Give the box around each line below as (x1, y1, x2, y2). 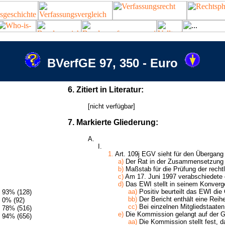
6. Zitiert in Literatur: (68, 85, 144, 94)
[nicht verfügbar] (88, 102, 135, 110)
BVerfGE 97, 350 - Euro (47, 56, 178, 70)
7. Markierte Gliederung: (68, 118, 158, 127)
